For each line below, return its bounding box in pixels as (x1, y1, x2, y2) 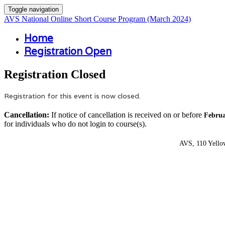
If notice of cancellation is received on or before (49, 110, 204, 119)
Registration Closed (4, 67, 105, 81)
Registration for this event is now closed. (4, 91, 141, 100)
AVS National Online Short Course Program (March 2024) (4, 15, 191, 23)
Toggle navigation (8, 6, 59, 13)
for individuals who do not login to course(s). (4, 119, 147, 128)
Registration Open (24, 45, 111, 58)
